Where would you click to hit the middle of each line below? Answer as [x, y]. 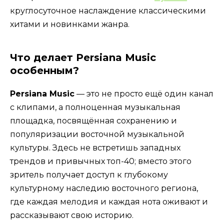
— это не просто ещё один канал [144, 93]
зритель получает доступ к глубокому [89, 174]
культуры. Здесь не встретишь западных [95, 147]
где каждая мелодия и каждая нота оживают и [109, 201]
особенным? [44, 70]
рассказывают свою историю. [72, 215]
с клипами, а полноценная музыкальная [95, 107]
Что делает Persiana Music [83, 57]
